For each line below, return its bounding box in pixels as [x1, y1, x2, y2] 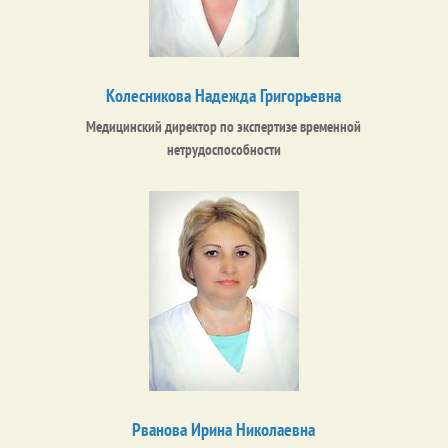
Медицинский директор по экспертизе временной [86, 117, 362, 136]
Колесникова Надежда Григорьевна [106, 84, 342, 107]
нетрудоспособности [166, 140, 281, 159]
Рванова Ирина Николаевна [132, 418, 316, 441]
